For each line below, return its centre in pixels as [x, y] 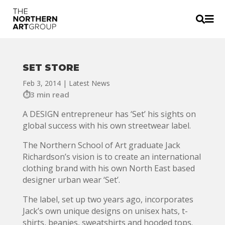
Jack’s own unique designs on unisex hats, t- [105, 211]
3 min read [49, 94]
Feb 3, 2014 [41, 83]
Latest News [89, 83]
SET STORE [51, 68]
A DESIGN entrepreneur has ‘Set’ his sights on [109, 114]
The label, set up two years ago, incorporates [108, 199]
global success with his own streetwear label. [106, 126]
